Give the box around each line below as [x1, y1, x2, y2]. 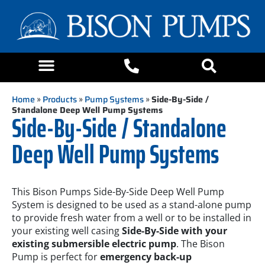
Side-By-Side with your [122, 224, 227, 238]
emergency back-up [100, 250, 192, 264]
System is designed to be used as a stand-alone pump [12, 198, 251, 212]
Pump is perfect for [12, 250, 100, 264]
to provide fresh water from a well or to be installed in [12, 211, 251, 225]
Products [43, 93, 77, 106]
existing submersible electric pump [12, 237, 176, 251]
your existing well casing [12, 224, 122, 238]
